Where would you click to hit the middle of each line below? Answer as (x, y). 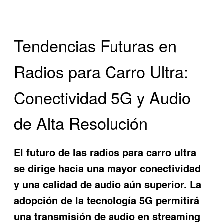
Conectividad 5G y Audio (103, 97)
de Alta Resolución (81, 123)
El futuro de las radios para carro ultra (105, 152)
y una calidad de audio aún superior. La (108, 184)
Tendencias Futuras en (96, 45)
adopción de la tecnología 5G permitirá (107, 200)
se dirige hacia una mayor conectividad (108, 168)
